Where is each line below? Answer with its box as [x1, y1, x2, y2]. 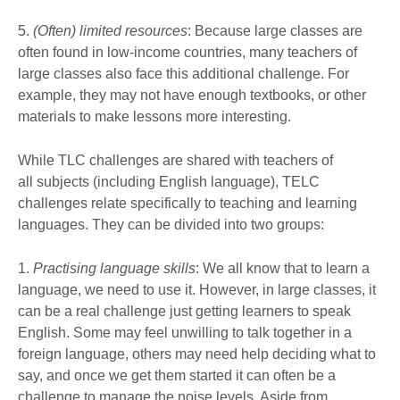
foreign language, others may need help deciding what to [18, 346, 376, 362]
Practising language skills [33, 260, 196, 276]
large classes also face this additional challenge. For [18, 65, 349, 81]
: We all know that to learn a [196, 260, 370, 276]
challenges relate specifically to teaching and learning [18, 195, 357, 211]
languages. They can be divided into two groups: [18, 216, 324, 232]
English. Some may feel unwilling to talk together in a [18, 324, 352, 340]
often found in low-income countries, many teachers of [18, 44, 357, 60]
